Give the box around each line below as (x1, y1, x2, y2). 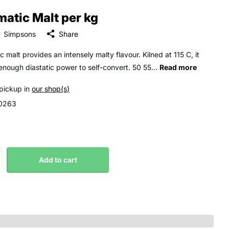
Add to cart (38, 155, 77, 165)
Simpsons (4, 29, 36, 38)
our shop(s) (32, 84, 70, 94)
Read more (159, 63, 197, 72)
